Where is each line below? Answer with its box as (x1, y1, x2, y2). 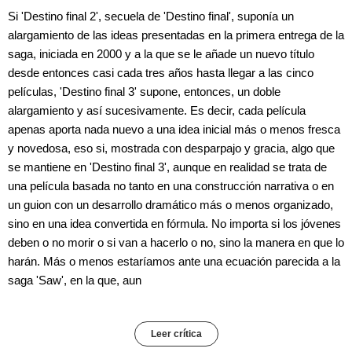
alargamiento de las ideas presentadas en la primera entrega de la (8, 27, 344, 42)
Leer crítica (150, 328, 202, 339)
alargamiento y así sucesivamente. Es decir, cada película (8, 103, 306, 117)
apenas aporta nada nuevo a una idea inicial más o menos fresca (8, 122, 340, 136)
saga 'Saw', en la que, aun (8, 273, 141, 287)
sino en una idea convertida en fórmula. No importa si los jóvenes (8, 216, 341, 230)
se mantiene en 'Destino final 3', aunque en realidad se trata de (8, 159, 327, 174)
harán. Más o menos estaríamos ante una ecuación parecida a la (8, 254, 340, 268)
